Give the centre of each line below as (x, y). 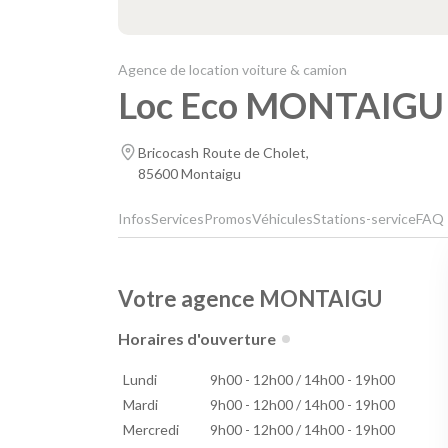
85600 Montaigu (189, 174)
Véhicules (282, 219)
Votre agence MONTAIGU (250, 299)
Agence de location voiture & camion (232, 70)
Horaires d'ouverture (197, 339)
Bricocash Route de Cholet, (223, 153)
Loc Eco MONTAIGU (281, 105)
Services (177, 219)
